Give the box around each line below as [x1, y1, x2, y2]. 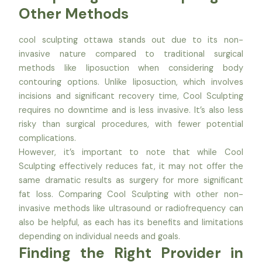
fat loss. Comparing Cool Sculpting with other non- [19, 189, 243, 201]
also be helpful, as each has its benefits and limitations [19, 217, 243, 229]
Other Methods [19, 4, 129, 23]
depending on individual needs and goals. [19, 231, 181, 243]
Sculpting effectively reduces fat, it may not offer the [19, 161, 243, 173]
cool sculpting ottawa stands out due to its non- [19, 35, 243, 46]
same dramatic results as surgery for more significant [19, 175, 243, 187]
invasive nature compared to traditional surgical [19, 49, 243, 60]
